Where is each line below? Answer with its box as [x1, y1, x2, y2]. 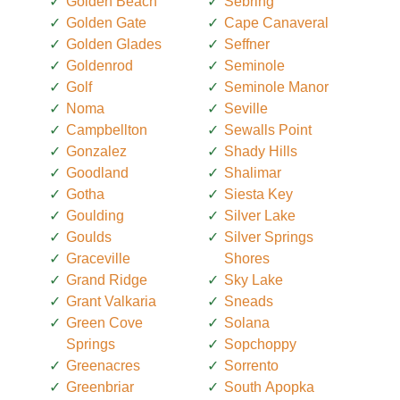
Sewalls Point [224, 121, 312, 137]
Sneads [224, 293, 273, 309]
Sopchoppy [224, 336, 296, 352]
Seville [224, 100, 268, 116]
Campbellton [66, 121, 147, 137]
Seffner [224, 36, 270, 52]
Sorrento [224, 357, 279, 373]
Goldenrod [66, 57, 133, 73]
